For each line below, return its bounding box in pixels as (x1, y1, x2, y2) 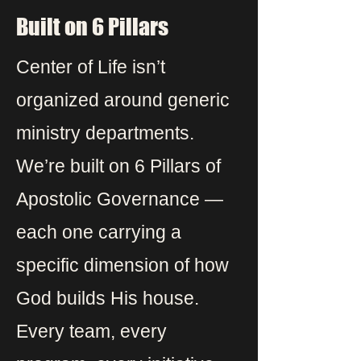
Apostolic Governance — (16, 189, 223, 210)
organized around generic (16, 89, 230, 110)
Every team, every (16, 321, 167, 342)
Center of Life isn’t (16, 56, 165, 77)
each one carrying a (16, 222, 181, 243)
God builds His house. (16, 288, 199, 309)
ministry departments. (16, 122, 194, 143)
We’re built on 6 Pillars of (16, 156, 221, 176)
